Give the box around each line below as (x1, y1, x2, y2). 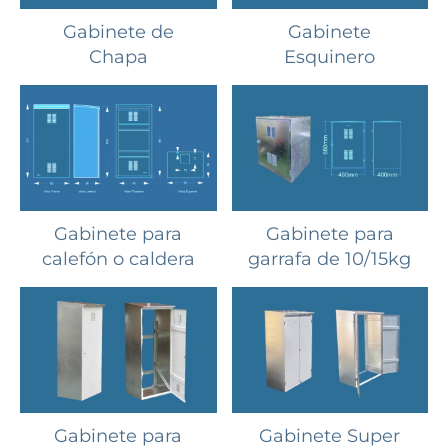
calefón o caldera (41, 247, 195, 270)
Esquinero (284, 45, 376, 68)
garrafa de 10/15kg (248, 247, 412, 270)
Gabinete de (62, 20, 174, 43)
